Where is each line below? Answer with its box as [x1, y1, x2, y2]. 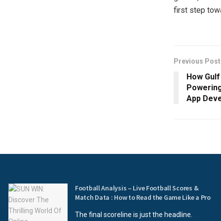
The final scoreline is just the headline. [75, 211, 192, 219]
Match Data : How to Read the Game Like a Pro [75, 193, 211, 202]
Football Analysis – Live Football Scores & [75, 184, 199, 193]
